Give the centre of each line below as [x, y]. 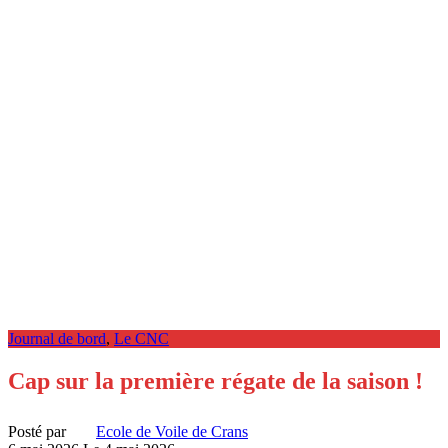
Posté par [37, 431]
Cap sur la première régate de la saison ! [215, 380]
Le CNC [141, 338]
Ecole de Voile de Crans [172, 431]
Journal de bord [57, 338]
